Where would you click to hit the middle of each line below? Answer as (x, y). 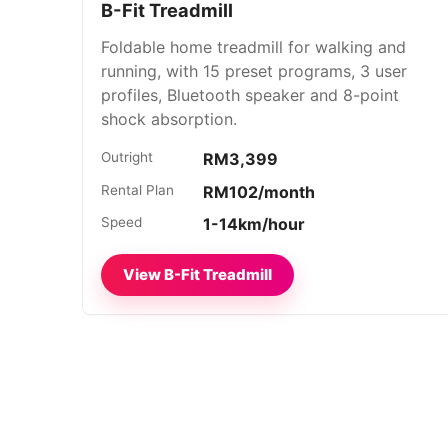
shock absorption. (169, 118)
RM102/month (259, 191)
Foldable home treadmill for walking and (254, 46)
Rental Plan (138, 189)
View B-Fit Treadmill (197, 275)
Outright (127, 156)
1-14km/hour (254, 224)
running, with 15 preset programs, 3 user (254, 70)
